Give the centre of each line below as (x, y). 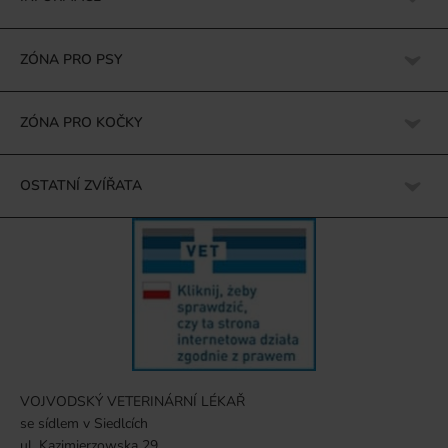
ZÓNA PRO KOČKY (81, 122)
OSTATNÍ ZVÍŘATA (81, 185)
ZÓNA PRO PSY (71, 59)
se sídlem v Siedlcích (84, 424)
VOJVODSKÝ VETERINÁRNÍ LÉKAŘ (132, 402)
